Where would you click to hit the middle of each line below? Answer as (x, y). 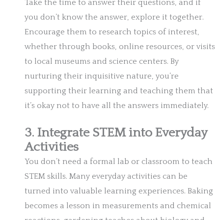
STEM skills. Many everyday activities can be (106, 177)
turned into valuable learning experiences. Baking (119, 191)
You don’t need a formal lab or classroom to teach (119, 162)
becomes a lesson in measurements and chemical (118, 206)
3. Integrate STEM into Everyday (116, 133)
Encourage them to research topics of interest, (112, 32)
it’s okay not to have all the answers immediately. (117, 106)
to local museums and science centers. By (102, 62)
